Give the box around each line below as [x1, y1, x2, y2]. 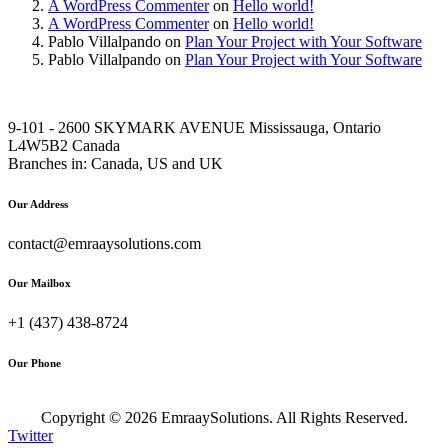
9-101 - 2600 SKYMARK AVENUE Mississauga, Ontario [8, 118, 381, 136]
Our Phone [8, 357, 61, 370]
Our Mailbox [8, 277, 71, 290]
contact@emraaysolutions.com [8, 234, 201, 252]
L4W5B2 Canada [8, 136, 120, 154]
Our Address [8, 197, 68, 210]
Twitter [8, 427, 53, 445]
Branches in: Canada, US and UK [8, 154, 223, 172]
